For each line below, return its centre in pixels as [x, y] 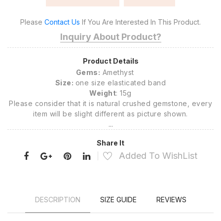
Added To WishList [158, 156]
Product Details [110, 61]
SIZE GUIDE [118, 200]
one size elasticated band [121, 83]
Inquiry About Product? [110, 37]
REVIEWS [171, 200]
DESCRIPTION [57, 200]
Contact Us [62, 22]
